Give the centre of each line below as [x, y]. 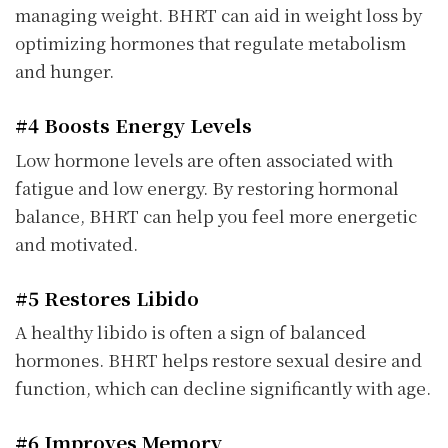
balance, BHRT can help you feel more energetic [216, 215]
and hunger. [64, 71]
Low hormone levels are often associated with [204, 159]
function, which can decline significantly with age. [223, 388]
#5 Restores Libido [107, 297]
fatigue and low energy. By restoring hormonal [207, 187]
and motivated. [76, 243]
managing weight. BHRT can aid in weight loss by [218, 15]
